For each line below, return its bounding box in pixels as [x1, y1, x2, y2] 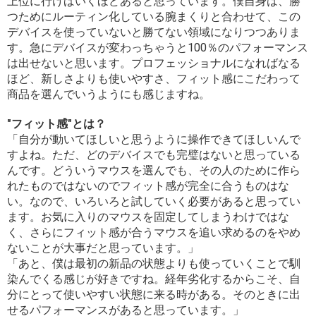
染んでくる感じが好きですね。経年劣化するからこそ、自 [7, 272, 300, 286]
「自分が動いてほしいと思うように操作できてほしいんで [7, 133, 300, 147]
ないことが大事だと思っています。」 [7, 241, 199, 255]
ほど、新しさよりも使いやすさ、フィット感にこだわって [7, 72, 300, 86]
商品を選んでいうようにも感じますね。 [7, 87, 210, 102]
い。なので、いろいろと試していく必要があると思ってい [7, 195, 300, 209]
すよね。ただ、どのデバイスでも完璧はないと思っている [7, 148, 300, 162]
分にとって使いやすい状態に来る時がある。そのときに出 [7, 288, 300, 302]
